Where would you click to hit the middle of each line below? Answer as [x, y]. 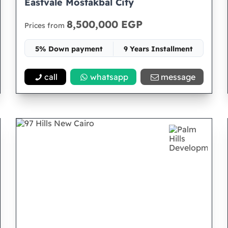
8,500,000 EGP [104, 24]
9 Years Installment [159, 49]
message [178, 77]
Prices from [45, 25]
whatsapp [109, 77]
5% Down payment [69, 49]
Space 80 [114, 67]
